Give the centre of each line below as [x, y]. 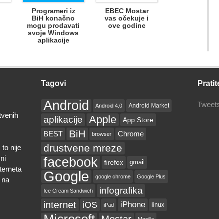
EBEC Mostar [127, 11]
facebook [71, 162]
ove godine [127, 25]
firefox [114, 162]
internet [60, 205]
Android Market [149, 106]
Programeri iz [53, 11]
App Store [138, 120]
